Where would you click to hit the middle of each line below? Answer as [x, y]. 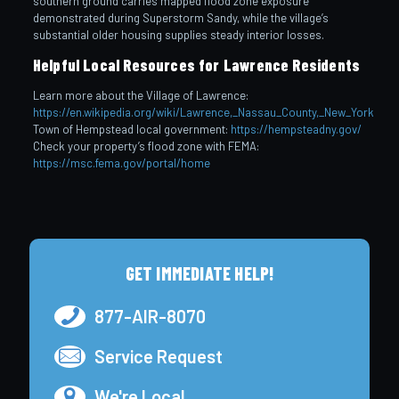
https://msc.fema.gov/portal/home [121, 163]
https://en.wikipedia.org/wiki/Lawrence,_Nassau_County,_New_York [203, 112]
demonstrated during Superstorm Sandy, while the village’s [180, 17]
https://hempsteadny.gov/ [296, 129]
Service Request [159, 356]
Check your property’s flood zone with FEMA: [146, 146]
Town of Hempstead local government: [131, 129]
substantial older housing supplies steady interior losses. [178, 34]
